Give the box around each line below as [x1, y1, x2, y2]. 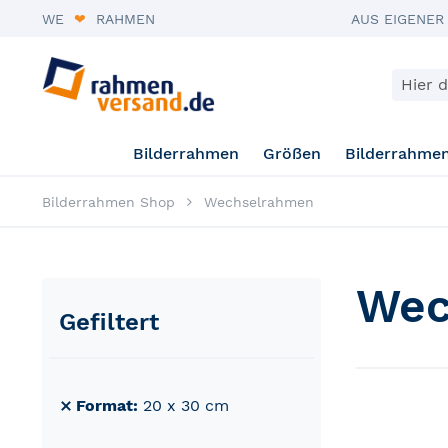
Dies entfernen [65, 404, 180, 424]
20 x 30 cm [143, 395, 229, 415]
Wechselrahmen [204, 194, 314, 211]
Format [76, 395, 133, 415]
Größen [262, 144, 321, 164]
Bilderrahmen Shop [42, 194, 175, 211]
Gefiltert [59, 308, 159, 337]
